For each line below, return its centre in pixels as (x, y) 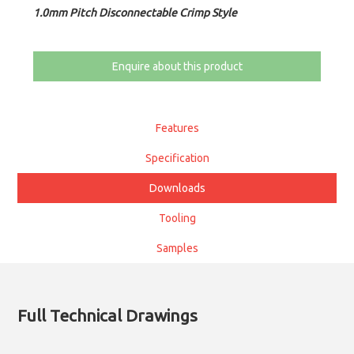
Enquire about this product (177, 66)
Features (177, 128)
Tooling (177, 218)
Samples (177, 248)
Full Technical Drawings (108, 316)
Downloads (177, 188)
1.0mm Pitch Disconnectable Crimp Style (136, 13)
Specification (177, 158)
